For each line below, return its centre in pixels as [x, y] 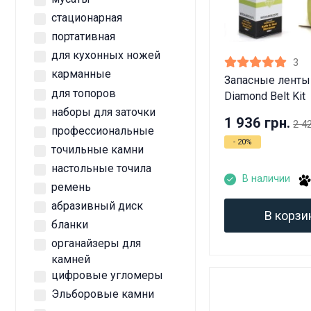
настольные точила [101, 168]
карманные [81, 74]
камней [71, 260]
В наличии [266, 179]
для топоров [84, 93]
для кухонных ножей [106, 56]
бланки [70, 225]
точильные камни [98, 149]
